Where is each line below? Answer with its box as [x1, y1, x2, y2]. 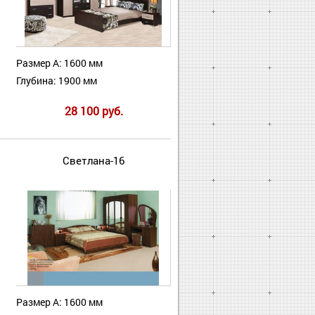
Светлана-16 [63, 153, 124, 168]
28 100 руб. [64, 103, 123, 119]
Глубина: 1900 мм [16, 74, 97, 88]
